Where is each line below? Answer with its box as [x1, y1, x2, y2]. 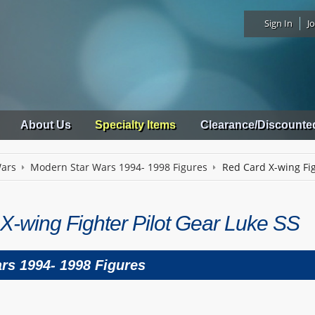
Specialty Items [95, 119, 176, 131]
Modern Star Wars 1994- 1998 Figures [30, 161, 208, 174]
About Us [20, 119, 71, 131]
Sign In [264, 17, 293, 30]
